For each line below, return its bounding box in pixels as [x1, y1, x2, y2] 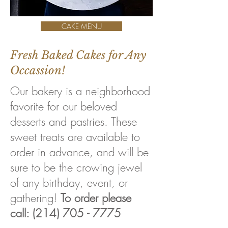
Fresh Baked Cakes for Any [10, 48, 146, 62]
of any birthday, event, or [10, 175, 128, 190]
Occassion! [10, 64, 65, 77]
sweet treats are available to [10, 129, 140, 145]
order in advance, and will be [10, 145, 149, 160]
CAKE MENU [61, 21, 102, 31]
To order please [61, 190, 131, 206]
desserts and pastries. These [10, 114, 137, 129]
